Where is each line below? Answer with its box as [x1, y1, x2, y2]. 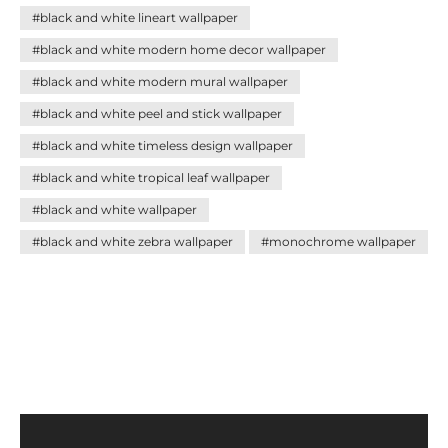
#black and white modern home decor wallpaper [32, 42, 326, 57]
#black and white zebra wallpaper [32, 234, 233, 249]
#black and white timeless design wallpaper [32, 138, 293, 153]
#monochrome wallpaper [261, 234, 416, 249]
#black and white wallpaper [32, 202, 197, 217]
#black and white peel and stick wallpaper [32, 106, 282, 121]
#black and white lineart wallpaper [32, 10, 238, 25]
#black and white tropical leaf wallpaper [32, 170, 270, 185]
